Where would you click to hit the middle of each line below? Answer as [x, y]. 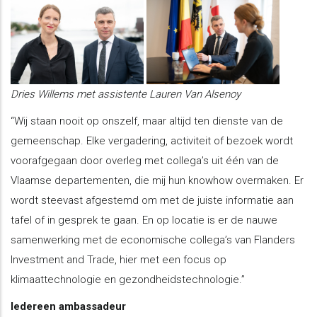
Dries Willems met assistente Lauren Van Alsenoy [126, 94]
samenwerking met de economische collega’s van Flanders [153, 240]
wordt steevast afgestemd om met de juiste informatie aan [152, 201]
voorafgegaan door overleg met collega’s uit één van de [145, 161]
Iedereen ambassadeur [68, 307]
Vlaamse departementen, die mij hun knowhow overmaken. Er [157, 181]
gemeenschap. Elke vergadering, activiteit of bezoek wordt [152, 141]
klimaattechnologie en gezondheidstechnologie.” [128, 280]
